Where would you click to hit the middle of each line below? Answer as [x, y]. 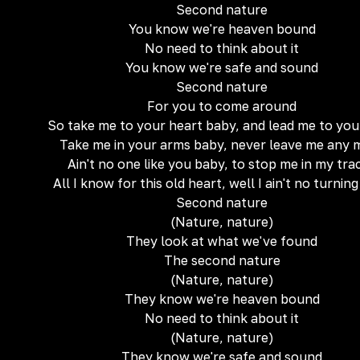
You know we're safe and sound [222, 67]
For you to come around [222, 106]
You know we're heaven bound [222, 29]
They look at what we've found [222, 241]
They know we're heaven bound [222, 299]
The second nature [222, 260]
